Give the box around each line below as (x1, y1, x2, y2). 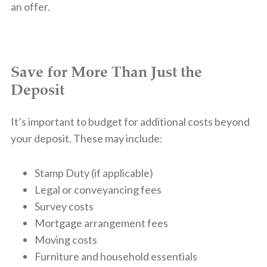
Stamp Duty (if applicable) (34, 166, 153, 179)
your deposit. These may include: (10, 131, 163, 145)
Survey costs (34, 199, 94, 213)
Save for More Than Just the (10, 61, 202, 82)
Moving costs (34, 232, 97, 246)
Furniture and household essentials (34, 249, 197, 263)
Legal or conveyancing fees (34, 182, 162, 196)
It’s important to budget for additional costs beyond (10, 114, 250, 128)
